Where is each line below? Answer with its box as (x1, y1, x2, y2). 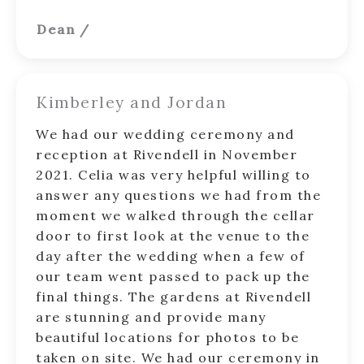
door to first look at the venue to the (36, 227, 310, 244)
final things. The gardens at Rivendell (36, 288, 311, 305)
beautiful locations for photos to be (36, 329, 299, 345)
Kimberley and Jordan (37, 93, 227, 112)
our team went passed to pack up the (36, 268, 310, 284)
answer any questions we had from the (36, 187, 321, 203)
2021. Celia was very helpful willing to (36, 167, 311, 183)
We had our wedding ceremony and (36, 126, 295, 142)
